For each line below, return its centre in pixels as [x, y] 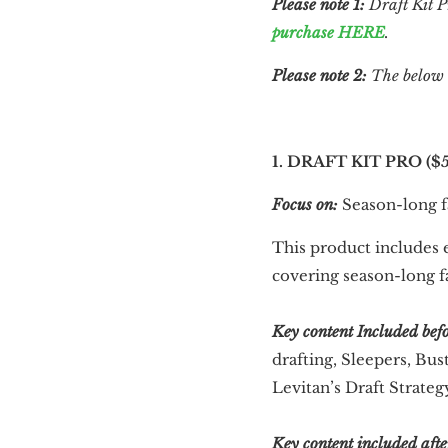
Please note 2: [319, 75]
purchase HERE [328, 32]
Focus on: [305, 204]
